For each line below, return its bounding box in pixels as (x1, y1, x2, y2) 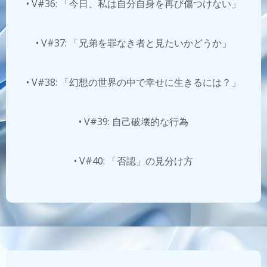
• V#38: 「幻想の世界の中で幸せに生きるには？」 (26, 76, 241, 89)
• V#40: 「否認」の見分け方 (74, 154, 193, 167)
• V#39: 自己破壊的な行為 (79, 115, 188, 128)
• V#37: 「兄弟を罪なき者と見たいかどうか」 (36, 36, 231, 49)
